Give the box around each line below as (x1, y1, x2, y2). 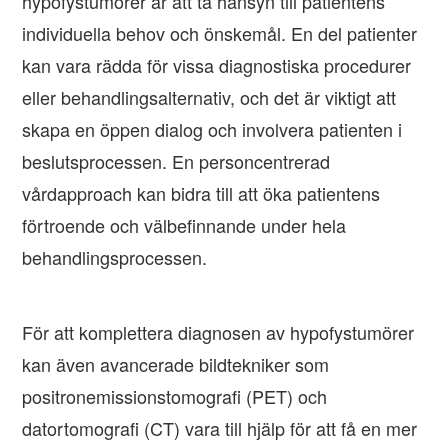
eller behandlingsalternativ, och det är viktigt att (22, 84, 397, 111)
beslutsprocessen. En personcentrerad (22, 148, 331, 175)
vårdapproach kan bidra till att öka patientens (22, 180, 381, 207)
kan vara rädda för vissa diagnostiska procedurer (22, 52, 412, 79)
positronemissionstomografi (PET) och (22, 383, 328, 410)
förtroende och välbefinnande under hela (22, 212, 347, 239)
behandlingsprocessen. (22, 244, 208, 271)
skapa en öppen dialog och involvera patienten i (22, 116, 403, 143)
